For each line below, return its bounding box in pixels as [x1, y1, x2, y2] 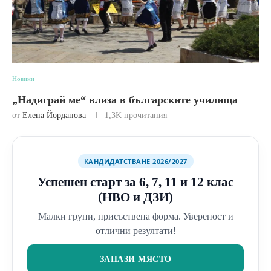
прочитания [122, 111, 167, 120]
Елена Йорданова [22, 111, 86, 120]
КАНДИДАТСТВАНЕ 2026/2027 [83, 157, 188, 166]
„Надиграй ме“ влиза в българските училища [12, 94, 238, 106]
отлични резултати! [95, 226, 176, 237]
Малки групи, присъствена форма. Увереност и [38, 211, 233, 222]
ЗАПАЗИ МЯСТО [99, 254, 172, 264]
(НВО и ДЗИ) [98, 190, 173, 204]
